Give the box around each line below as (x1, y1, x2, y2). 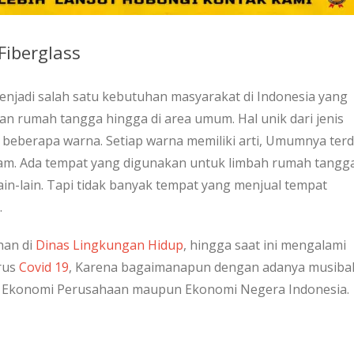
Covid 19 (19, 258, 69, 276)
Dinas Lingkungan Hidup (36, 235, 183, 254)
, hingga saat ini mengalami (183, 235, 346, 254)
